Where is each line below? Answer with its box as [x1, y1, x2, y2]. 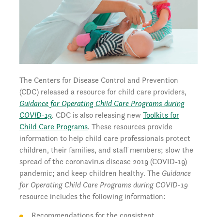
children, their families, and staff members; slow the [19, 144, 193, 155]
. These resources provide [88, 121, 172, 132]
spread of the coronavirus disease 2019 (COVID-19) [19, 156, 187, 167]
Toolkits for [143, 109, 179, 120]
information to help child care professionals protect [19, 133, 190, 143]
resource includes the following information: [19, 191, 165, 201]
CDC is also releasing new [56, 109, 143, 120]
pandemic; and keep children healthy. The [19, 168, 162, 178]
